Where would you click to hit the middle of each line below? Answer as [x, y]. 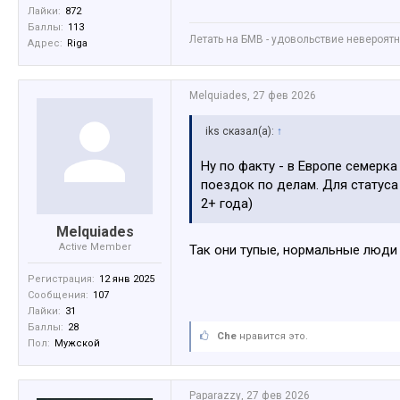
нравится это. [272, 336]
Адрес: [45, 43]
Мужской [77, 343]
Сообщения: [58, 295]
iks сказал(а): [241, 131]
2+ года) [227, 203]
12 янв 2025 [127, 279]
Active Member [95, 246]
